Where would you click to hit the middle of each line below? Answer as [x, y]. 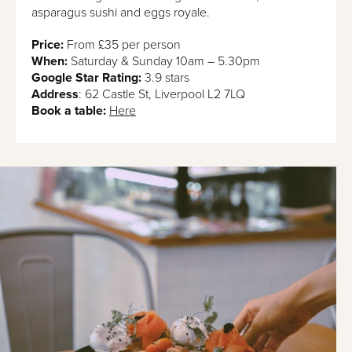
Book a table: [70, 110]
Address [55, 94]
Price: [48, 44]
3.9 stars [165, 77]
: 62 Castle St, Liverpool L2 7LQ [162, 94]
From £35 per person [122, 44]
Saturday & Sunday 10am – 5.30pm [164, 61]
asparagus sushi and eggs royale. [121, 12]
